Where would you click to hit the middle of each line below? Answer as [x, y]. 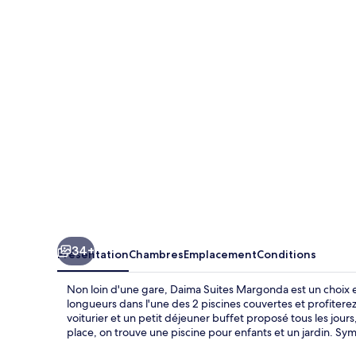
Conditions [286, 254]
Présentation [93, 254]
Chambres [156, 254]
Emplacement [220, 254]
